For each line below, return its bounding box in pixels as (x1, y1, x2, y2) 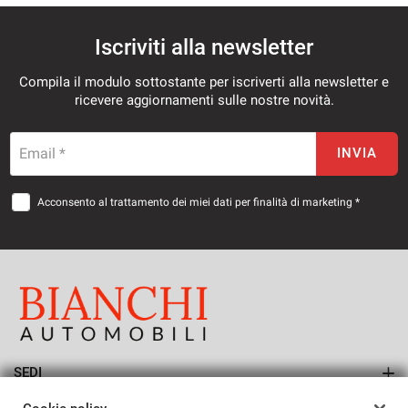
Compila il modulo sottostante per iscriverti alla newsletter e (19, 73, 389, 90)
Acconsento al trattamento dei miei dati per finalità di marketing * (37, 195, 360, 209)
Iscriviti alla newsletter (95, 34, 313, 60)
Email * (19, 144, 66, 162)
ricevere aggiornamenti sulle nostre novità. (74, 91, 334, 108)
